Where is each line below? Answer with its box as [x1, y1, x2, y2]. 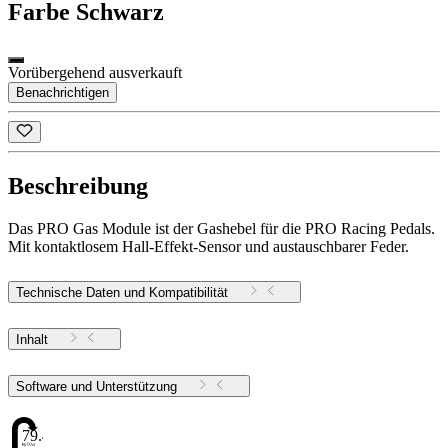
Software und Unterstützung [96, 378, 177, 394]
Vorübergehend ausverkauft [8, 64, 182, 82]
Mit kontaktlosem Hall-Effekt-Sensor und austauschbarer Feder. [8, 238, 409, 256]
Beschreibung [8, 173, 148, 200]
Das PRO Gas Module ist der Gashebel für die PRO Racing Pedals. [8, 220, 435, 238]
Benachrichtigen [16, 85, 109, 101]
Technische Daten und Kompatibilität [16, 285, 228, 301]
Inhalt [16, 332, 48, 348]
